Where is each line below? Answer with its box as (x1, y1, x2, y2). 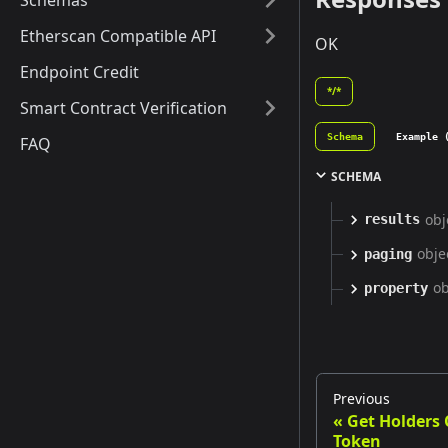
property (364, 279, 428, 296)
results (364, 211, 420, 228)
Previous (333, 388, 390, 408)
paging (364, 245, 412, 262)
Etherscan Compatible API (20, 25, 216, 47)
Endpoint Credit (20, 61, 139, 83)
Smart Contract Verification (20, 97, 227, 119)
